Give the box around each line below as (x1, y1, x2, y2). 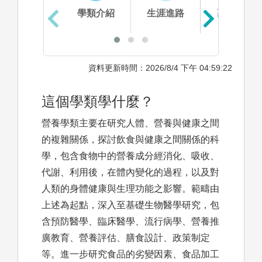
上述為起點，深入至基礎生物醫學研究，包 (42, 200, 219, 211)
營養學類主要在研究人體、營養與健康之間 (42, 118, 219, 129)
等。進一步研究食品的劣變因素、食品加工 (42, 249, 219, 260)
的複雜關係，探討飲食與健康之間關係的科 (42, 135, 219, 145)
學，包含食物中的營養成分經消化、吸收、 (42, 151, 219, 161)
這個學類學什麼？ (42, 94, 154, 110)
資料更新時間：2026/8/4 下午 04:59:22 (88, 63, 232, 73)
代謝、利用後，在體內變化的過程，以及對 (42, 167, 219, 178)
